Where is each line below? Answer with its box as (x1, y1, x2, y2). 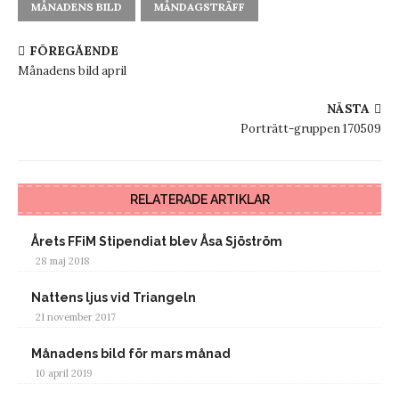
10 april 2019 (36, 366, 93, 379)
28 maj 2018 (36, 254, 90, 267)
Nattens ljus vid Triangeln (31, 289, 196, 305)
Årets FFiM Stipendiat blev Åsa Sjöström (31, 233, 282, 248)
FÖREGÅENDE (29, 42, 118, 59)
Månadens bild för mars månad (31, 346, 231, 361)
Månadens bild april (18, 62, 126, 78)
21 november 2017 (36, 310, 116, 323)
